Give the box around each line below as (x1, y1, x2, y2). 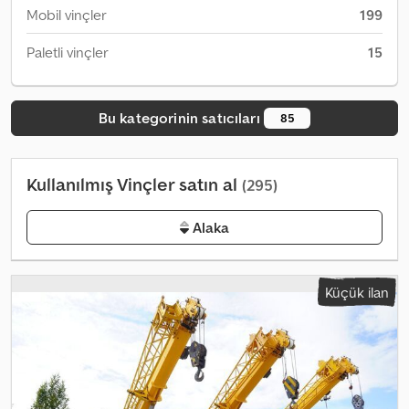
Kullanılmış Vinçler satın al (26, 172, 242, 196)
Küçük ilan (325, 282, 389, 301)
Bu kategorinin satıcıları (98, 109, 264, 127)
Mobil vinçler (26, 5, 107, 24)
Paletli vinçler (26, 43, 109, 61)
